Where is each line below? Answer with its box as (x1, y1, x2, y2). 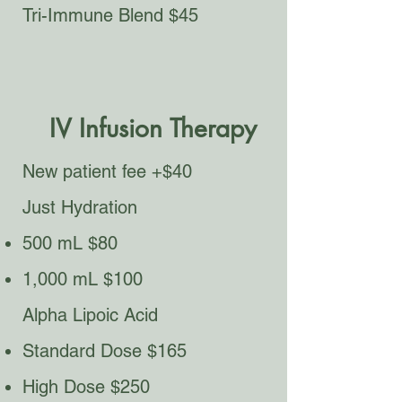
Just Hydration (22, 197, 137, 218)
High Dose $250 (22, 376, 150, 398)
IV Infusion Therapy (49, 112, 257, 144)
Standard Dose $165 (22, 340, 187, 362)
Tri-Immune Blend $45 (22, 4, 198, 26)
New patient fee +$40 (22, 161, 192, 182)
